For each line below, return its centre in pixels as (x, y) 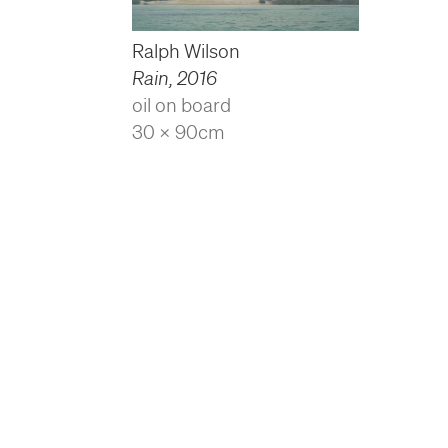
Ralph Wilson (186, 51)
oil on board (181, 105)
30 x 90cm (178, 132)
